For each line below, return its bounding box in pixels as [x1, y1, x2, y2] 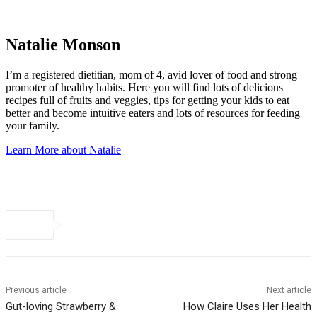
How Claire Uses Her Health [183, 299, 311, 313]
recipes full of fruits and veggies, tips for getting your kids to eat [6, 93, 289, 106]
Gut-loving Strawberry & [6, 299, 116, 313]
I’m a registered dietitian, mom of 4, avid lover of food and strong [6, 68, 297, 81]
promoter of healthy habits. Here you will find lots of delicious [6, 81, 283, 93]
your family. [6, 119, 59, 132]
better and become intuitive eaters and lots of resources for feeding [6, 106, 300, 119]
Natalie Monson [6, 35, 120, 54]
